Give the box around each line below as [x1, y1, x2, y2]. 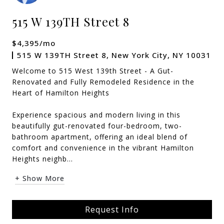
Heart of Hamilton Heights [12, 88, 109, 97]
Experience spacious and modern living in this [12, 110, 180, 119]
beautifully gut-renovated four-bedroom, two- [12, 121, 182, 130]
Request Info [85, 204, 139, 215]
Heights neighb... [12, 154, 73, 163]
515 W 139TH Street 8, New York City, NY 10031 [17, 50, 211, 60]
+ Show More [15, 173, 64, 183]
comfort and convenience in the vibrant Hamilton [12, 143, 194, 152]
